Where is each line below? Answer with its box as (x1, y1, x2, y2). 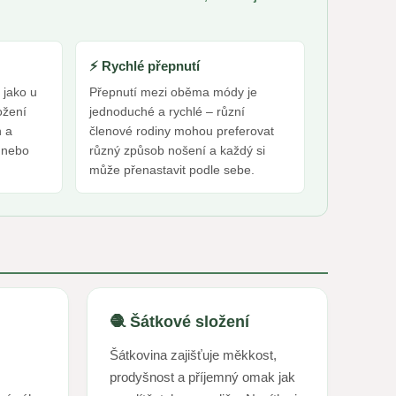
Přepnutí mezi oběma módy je (88, 85, 257, 99)
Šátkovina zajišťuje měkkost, (109, 347, 277, 362)
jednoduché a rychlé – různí (88, 104, 245, 118)
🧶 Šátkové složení (109, 313, 249, 331)
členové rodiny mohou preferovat (88, 124, 274, 138)
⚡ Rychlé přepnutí (88, 58, 200, 73)
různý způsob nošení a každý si (88, 143, 265, 157)
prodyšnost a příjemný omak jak (109, 369, 295, 385)
